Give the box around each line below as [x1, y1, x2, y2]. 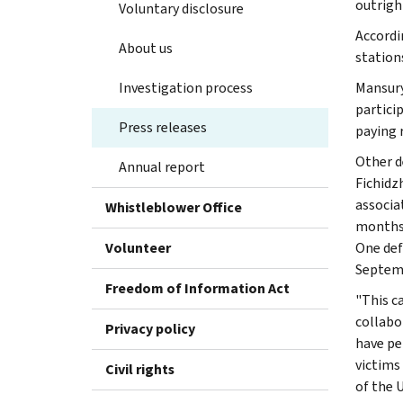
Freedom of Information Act [105, 278, 290, 298]
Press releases [119, 117, 207, 137]
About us [119, 38, 173, 58]
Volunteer [105, 237, 171, 257]
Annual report [119, 157, 205, 176]
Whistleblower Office [105, 197, 242, 217]
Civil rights [105, 359, 175, 379]
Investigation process [119, 77, 253, 97]
